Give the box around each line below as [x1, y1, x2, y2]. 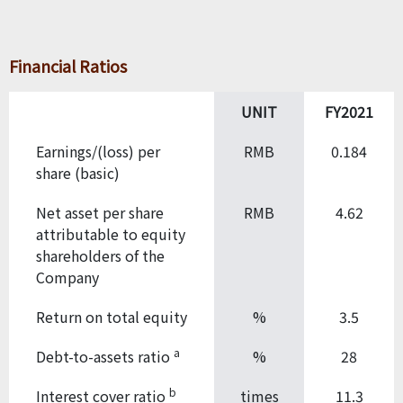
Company [36, 265, 99, 288]
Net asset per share [36, 201, 164, 223]
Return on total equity [36, 305, 187, 327]
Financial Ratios [9, 53, 127, 77]
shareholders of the [36, 244, 165, 266]
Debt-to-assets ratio [36, 345, 174, 367]
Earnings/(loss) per [36, 139, 160, 162]
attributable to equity [36, 222, 185, 245]
